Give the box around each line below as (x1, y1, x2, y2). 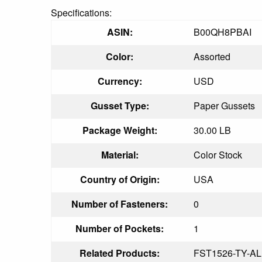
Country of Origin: (80, 172, 160, 186)
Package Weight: (82, 123, 157, 137)
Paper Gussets (194, 98, 255, 112)
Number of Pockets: (75, 221, 164, 235)
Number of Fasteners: (71, 196, 168, 211)
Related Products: (80, 246, 160, 260)
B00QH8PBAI (194, 25, 251, 39)
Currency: (97, 74, 142, 88)
